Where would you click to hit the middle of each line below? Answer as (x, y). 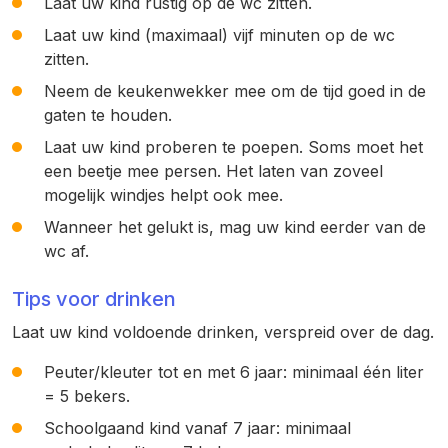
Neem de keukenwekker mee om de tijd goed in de (235, 91)
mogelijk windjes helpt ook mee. (163, 195)
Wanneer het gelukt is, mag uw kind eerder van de (235, 227)
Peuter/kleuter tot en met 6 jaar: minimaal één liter (234, 372)
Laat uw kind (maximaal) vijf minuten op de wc (219, 35)
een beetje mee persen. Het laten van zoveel (213, 171)
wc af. (66, 251)
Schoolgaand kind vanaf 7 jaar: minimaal (197, 428)
